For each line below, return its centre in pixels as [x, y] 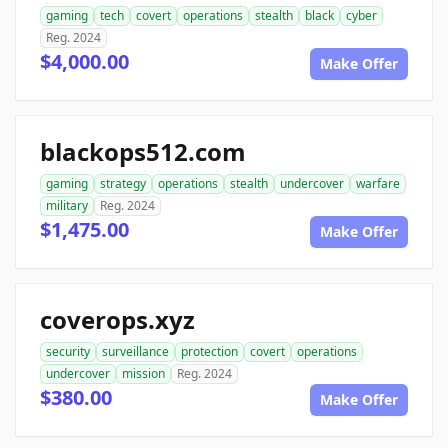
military [67, 206]
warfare [378, 184]
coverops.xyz [117, 320]
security [68, 352]
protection [209, 352]
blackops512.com [143, 152]
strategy [123, 184]
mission [143, 374]
